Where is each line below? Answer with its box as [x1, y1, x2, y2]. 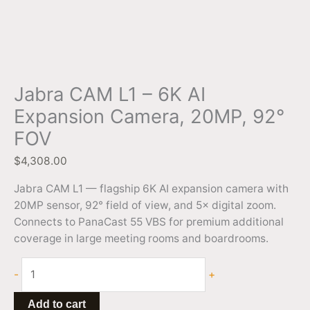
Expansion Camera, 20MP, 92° [14, 104, 284, 128]
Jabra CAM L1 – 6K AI [14, 82, 206, 106]
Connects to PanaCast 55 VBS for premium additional [14, 215, 284, 228]
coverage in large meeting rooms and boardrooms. [14, 231, 268, 245]
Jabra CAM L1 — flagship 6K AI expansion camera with [14, 181, 289, 195]
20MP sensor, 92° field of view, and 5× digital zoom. [14, 198, 276, 212]
